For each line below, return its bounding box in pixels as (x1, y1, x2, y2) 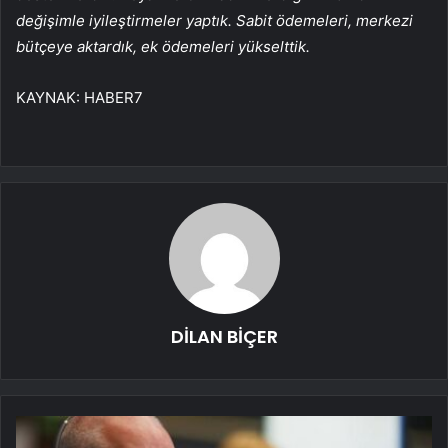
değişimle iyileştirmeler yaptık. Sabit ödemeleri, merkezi (16, 11, 413, 31)
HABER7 (84, 88, 143, 108)
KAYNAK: (16, 88, 84, 108)
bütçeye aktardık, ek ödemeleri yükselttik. (16, 37, 310, 57)
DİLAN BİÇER (170, 324, 278, 350)
